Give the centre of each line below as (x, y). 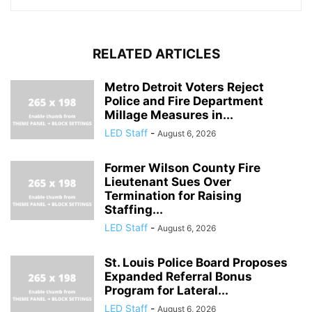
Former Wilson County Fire (182, 167)
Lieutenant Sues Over (168, 181)
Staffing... (134, 209)
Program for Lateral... (166, 290)
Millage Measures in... (169, 115)
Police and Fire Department (184, 101)
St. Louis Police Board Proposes (196, 262)
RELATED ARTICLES (156, 54)
